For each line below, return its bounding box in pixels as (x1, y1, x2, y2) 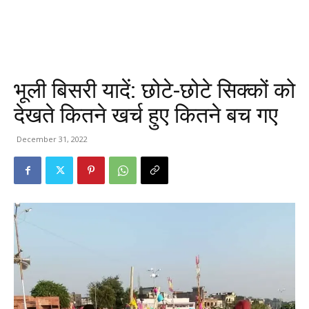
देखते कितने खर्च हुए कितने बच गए (14, 102, 278, 128)
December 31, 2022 (17, 134, 88, 144)
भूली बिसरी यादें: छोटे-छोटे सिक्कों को (14, 77, 295, 103)
